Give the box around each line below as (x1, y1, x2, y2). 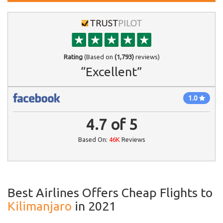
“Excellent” (81, 65, 142, 79)
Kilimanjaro (7, 199, 72, 213)
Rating (63, 53, 83, 60)
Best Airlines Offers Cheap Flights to (7, 186, 213, 200)
